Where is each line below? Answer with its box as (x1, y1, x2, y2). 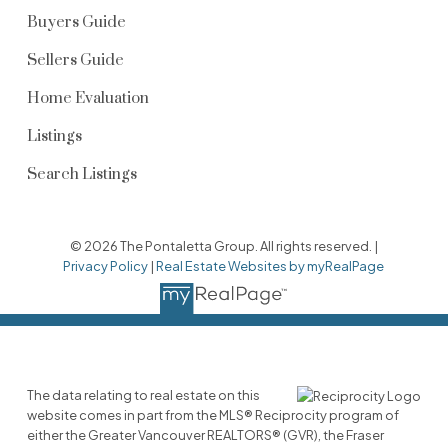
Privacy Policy (63, 257, 149, 274)
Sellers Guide (26, 50, 124, 70)
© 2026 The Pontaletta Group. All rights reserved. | (69, 237, 378, 254)
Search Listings (26, 164, 137, 184)
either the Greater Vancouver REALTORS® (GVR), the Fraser (26, 427, 384, 444)
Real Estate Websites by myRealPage (156, 257, 385, 274)
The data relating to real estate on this (26, 387, 260, 404)
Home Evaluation (26, 88, 149, 108)
